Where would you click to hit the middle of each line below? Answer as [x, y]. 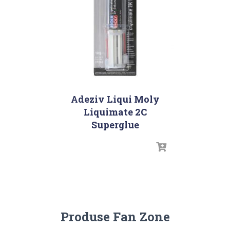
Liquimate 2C [115, 112]
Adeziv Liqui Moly [115, 99]
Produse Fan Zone [115, 216]
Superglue [115, 124]
